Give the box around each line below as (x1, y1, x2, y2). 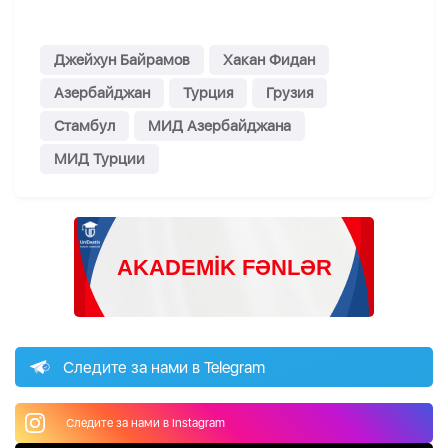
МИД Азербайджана (148, 117, 291, 136)
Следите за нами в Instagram (66, 415, 225, 430)
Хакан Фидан (223, 51, 315, 70)
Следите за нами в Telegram (63, 357, 265, 377)
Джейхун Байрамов (54, 51, 190, 70)
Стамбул (54, 117, 115, 136)
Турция (183, 84, 233, 103)
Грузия (266, 84, 313, 103)
